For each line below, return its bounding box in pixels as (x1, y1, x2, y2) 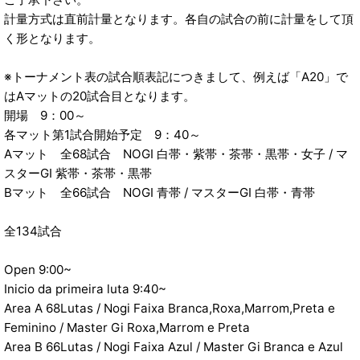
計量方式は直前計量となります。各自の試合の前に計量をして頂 (4, 11, 354, 27)
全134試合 (4, 223, 62, 239)
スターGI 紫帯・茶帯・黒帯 (4, 166, 152, 182)
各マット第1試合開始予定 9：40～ (4, 127, 201, 143)
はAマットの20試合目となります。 (4, 88, 195, 104)
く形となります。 (4, 31, 100, 47)
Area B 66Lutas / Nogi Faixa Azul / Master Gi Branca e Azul (4, 339, 343, 355)
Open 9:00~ (4, 262, 72, 278)
